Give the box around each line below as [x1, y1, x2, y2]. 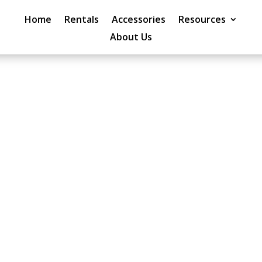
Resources [178, 13, 226, 26]
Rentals [64, 13, 99, 26]
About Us [109, 30, 152, 43]
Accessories [111, 13, 166, 26]
